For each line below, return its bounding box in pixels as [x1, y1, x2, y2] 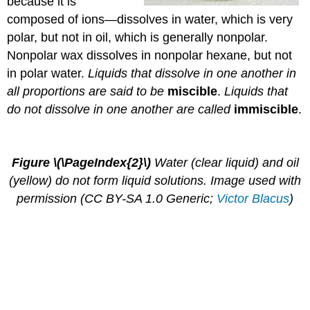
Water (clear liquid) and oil [154, 156, 299, 170]
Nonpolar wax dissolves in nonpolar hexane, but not [7, 48, 293, 62]
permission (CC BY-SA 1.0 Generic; [17, 192, 217, 206]
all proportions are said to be [7, 84, 165, 98]
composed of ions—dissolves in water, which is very [7, 12, 293, 26]
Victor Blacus [217, 192, 289, 206]
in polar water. [7, 66, 89, 80]
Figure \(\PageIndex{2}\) [11, 156, 154, 170]
